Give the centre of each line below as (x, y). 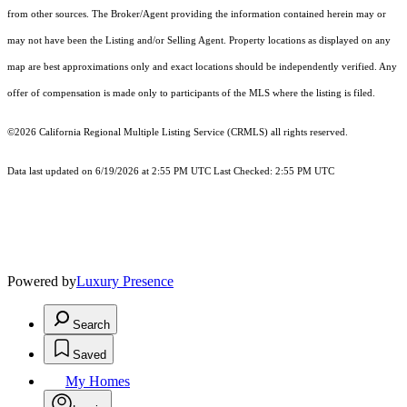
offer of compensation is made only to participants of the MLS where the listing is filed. (191, 93)
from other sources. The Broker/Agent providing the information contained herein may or (197, 14)
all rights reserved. (308, 132)
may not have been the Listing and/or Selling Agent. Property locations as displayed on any (199, 40)
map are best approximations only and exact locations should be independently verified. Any (202, 66)
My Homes (98, 381)
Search (91, 324)
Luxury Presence (125, 281)
